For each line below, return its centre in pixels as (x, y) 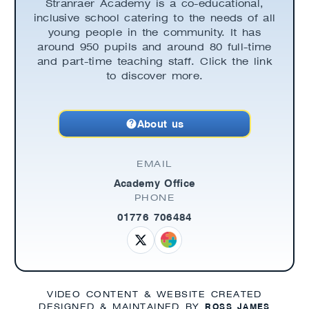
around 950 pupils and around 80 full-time (154, 47)
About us (160, 123)
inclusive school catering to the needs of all (154, 18)
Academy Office (154, 183)
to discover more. (154, 76)
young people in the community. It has (154, 32)
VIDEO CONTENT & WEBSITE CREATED (154, 294)
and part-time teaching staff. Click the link (154, 61)
